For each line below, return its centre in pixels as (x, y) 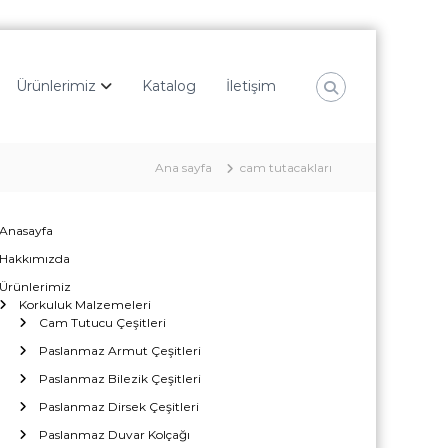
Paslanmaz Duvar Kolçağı (114, 434)
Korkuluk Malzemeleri (84, 304)
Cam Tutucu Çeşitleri (102, 322)
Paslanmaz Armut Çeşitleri (119, 350)
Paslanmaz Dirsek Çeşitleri (118, 406)
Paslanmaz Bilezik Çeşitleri (119, 378)
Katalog (169, 86)
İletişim (251, 86)
